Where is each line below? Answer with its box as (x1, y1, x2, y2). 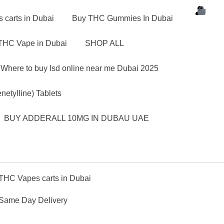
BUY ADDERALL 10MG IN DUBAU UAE (4, 114, 149, 122)
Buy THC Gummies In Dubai (72, 14, 173, 22)
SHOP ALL (85, 39, 124, 47)
